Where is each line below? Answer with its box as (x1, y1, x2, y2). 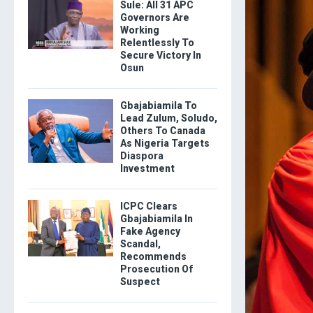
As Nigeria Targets (119, 138, 210, 149)
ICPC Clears (119, 201, 177, 212)
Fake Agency (119, 226, 180, 237)
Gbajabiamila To (119, 100, 197, 111)
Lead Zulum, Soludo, (119, 112, 217, 124)
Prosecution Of (119, 263, 193, 275)
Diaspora (119, 150, 163, 161)
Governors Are (119, 12, 189, 23)
